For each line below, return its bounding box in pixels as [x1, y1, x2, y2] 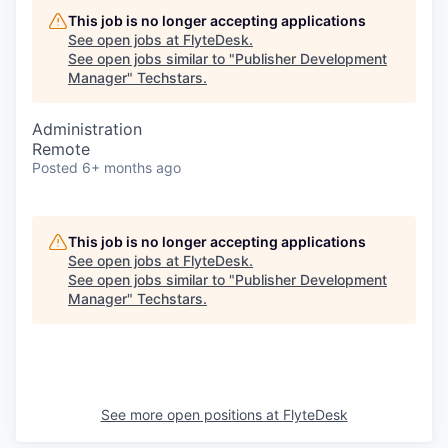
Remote [32, 139, 90, 159]
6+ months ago [82, 159, 181, 176]
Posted [32, 159, 78, 176]
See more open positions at [100, 406, 283, 423]
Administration [32, 119, 142, 139]
